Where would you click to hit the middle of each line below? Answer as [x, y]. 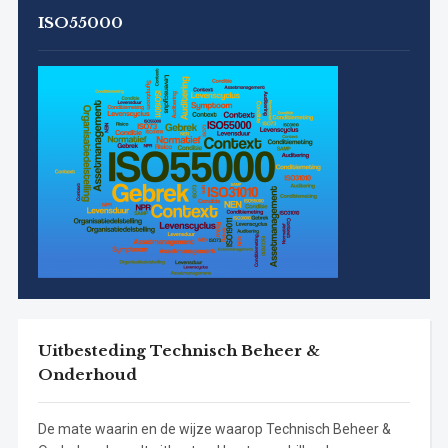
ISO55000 [80, 23]
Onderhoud [87, 375]
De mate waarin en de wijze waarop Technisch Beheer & [214, 429]
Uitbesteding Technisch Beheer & [178, 351]
